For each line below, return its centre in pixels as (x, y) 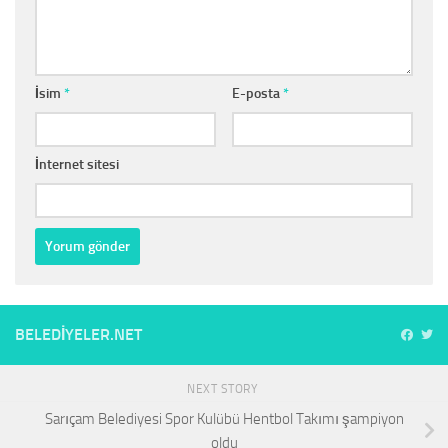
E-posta (257, 94)
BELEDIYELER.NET (78, 335)
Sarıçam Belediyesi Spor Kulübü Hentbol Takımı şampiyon (224, 419)
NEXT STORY (224, 389)
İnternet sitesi (77, 165)
